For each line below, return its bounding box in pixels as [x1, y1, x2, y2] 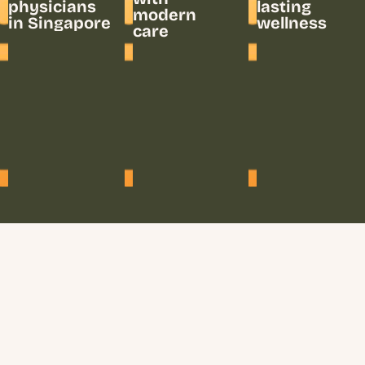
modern [133, 5, 197, 25]
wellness [257, 13, 328, 33]
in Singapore [8, 13, 112, 33]
